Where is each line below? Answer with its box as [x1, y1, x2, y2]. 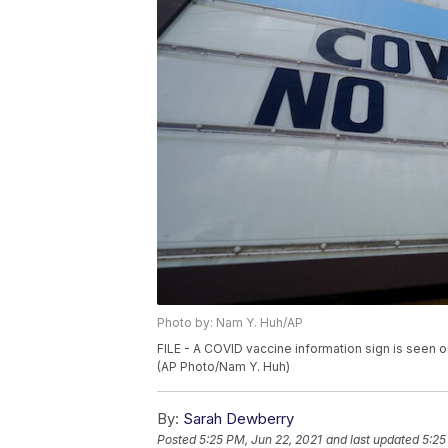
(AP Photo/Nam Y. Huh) [157, 359, 290, 375]
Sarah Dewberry [183, 409, 294, 429]
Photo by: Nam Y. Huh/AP [157, 315, 303, 331]
